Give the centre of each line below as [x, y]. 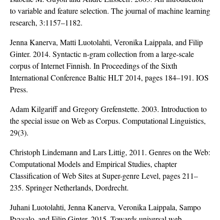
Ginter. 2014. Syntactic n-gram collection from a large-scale [102, 54]
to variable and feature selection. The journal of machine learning [110, 11]
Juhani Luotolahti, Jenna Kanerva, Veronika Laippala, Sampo [105, 207]
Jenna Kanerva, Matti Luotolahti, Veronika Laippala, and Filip [106, 42]
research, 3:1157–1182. [46, 23]
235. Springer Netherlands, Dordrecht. [69, 188]
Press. [19, 89]
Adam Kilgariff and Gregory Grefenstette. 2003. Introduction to [108, 109]
